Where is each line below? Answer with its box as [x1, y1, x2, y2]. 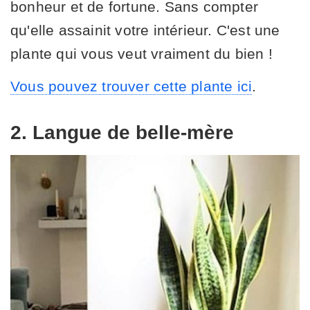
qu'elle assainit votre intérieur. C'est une [10, 21, 280, 38]
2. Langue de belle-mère [10, 121, 234, 143]
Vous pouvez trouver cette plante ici [10, 77, 253, 94]
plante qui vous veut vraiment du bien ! [10, 45, 273, 62]
